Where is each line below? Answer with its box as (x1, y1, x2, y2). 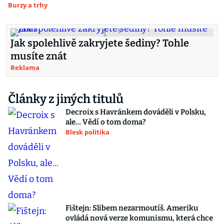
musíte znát (10, 50, 67, 62)
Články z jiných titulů (8, 92, 123, 106)
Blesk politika (65, 127, 109, 136)
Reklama (10, 63, 39, 72)
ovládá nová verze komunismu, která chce (65, 213, 213, 222)
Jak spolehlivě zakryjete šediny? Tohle (10, 37, 189, 49)
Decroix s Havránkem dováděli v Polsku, (65, 107, 206, 116)
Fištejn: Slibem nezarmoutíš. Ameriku (65, 203, 198, 212)
